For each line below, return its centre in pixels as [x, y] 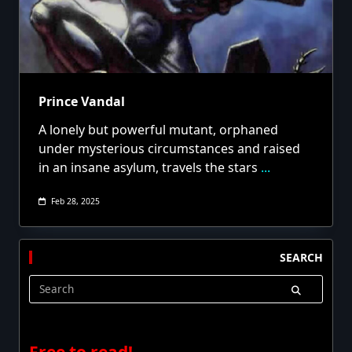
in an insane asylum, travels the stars [148, 167]
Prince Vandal [82, 101]
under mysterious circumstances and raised [169, 148]
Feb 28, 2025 [75, 201]
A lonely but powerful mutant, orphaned [158, 130]
